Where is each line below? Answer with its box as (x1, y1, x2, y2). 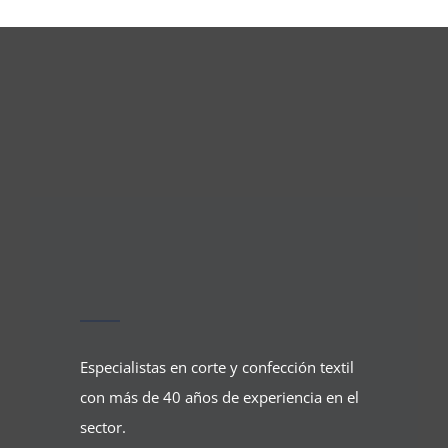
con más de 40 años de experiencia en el (79, 387, 359, 407)
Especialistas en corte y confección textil (79, 357, 354, 377)
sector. (79, 417, 126, 437)
